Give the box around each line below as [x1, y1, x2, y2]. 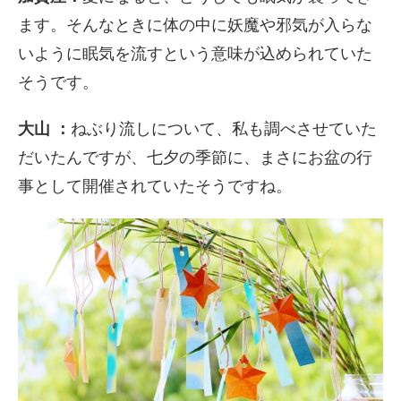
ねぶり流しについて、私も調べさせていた [71, 120, 377, 139]
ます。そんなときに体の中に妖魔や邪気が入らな [18, 16, 372, 35]
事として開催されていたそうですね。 [18, 177, 292, 196]
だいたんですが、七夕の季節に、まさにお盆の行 [18, 149, 372, 167]
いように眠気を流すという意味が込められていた [18, 45, 372, 64]
